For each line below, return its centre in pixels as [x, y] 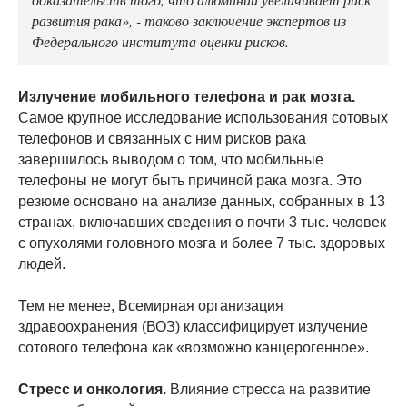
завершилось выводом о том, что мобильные [171, 160]
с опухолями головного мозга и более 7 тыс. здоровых [202, 243]
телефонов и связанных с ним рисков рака [162, 139]
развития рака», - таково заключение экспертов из [189, 20]
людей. [42, 264]
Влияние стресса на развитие [270, 390]
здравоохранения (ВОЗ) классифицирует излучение [193, 327]
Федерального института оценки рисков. [160, 41]
